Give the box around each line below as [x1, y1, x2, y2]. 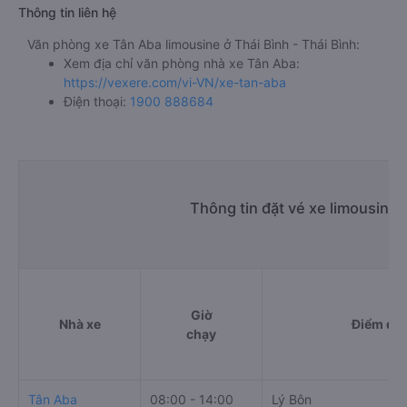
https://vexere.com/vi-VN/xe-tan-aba [64, 74, 286, 90]
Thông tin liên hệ [18, 5, 116, 20]
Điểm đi [351, 316, 398, 332]
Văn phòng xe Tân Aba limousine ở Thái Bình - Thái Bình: [27, 36, 360, 52]
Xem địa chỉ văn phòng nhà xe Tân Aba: [64, 55, 300, 71]
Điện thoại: [64, 94, 130, 109]
